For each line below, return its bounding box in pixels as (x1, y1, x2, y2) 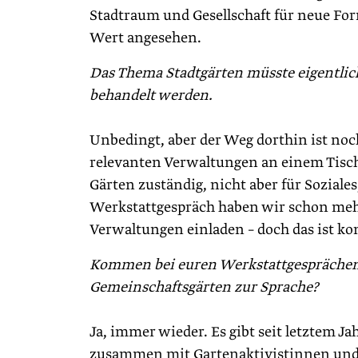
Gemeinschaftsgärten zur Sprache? (89, 277, 319, 297)
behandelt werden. (89, 86, 213, 105)
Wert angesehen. (89, 28, 201, 48)
